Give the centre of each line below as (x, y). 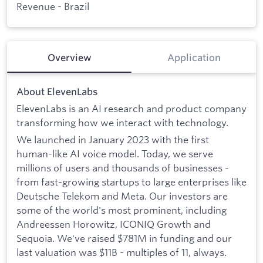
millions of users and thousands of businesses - (123, 168)
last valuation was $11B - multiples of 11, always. (122, 252)
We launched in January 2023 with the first (113, 140)
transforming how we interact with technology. (122, 122)
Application (194, 57)
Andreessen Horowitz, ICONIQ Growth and (114, 224)
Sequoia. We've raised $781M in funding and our (124, 238)
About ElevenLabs (57, 92)
